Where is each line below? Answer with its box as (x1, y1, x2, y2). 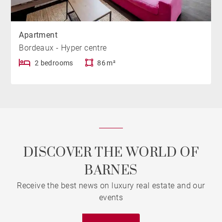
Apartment (19, 30, 58, 40)
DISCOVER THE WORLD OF (23, 145, 199, 161)
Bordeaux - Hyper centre (19, 43, 107, 53)
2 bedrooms (34, 58, 73, 67)
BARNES (84, 163, 138, 179)
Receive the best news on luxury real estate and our (17, 181, 205, 190)
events (99, 193, 123, 202)
